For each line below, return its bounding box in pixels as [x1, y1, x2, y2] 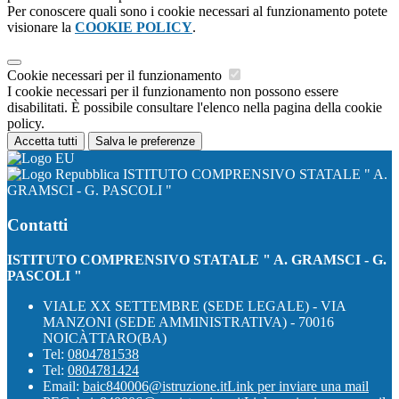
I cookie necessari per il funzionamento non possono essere [7, 84, 338, 100]
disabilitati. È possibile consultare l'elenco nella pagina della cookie [7, 100, 382, 116]
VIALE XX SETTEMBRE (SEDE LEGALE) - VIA [43, 297, 346, 313]
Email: [43, 378, 83, 394]
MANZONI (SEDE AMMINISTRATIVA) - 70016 [43, 313, 334, 330]
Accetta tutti [14, 134, 77, 149]
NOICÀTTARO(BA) [43, 330, 167, 346]
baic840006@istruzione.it [83, 378, 227, 394]
